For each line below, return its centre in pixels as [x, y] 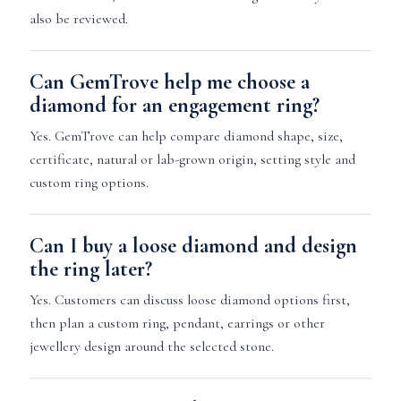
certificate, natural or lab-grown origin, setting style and [192, 159]
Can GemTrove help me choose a [169, 82]
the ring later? [90, 269]
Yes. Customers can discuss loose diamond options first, [189, 300]
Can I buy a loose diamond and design [193, 246]
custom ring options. [89, 183]
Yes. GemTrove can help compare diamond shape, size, [186, 136]
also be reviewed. [78, 19]
